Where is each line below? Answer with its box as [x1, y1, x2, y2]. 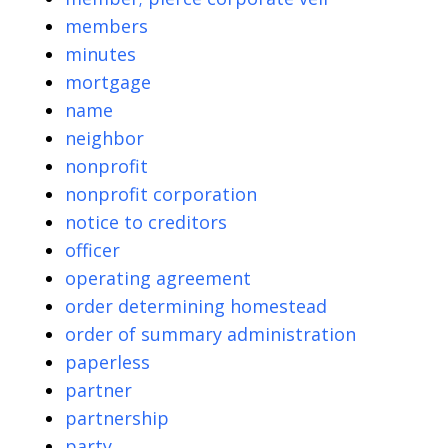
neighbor [65, 126, 144, 151]
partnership [65, 406, 169, 431]
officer [65, 238, 120, 263]
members [65, 14, 148, 39]
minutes [65, 42, 136, 67]
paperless [65, 350, 150, 375]
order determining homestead [65, 294, 327, 319]
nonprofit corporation [65, 182, 257, 207]
